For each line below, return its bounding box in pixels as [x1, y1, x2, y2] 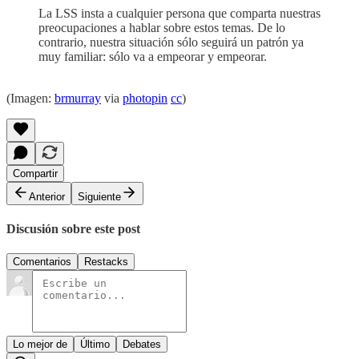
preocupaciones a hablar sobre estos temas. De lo [38, 20, 285, 34]
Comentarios [13, 256, 71, 268]
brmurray [54, 91, 101, 105]
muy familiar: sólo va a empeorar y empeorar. [38, 49, 267, 63]
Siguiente [78, 190, 121, 203]
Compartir [13, 167, 58, 179]
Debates [123, 338, 161, 351]
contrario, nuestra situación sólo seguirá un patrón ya [38, 34, 304, 49]
